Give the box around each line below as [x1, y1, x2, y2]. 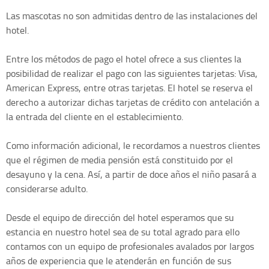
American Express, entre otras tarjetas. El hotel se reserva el [6, 81, 253, 95]
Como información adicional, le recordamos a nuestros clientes [6, 139, 260, 153]
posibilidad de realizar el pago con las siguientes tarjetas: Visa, [6, 67, 258, 80]
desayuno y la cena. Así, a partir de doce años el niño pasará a [6, 168, 256, 181]
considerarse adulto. [6, 182, 88, 196]
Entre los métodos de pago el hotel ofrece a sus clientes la [6, 52, 241, 66]
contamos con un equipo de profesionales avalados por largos [6, 240, 254, 253]
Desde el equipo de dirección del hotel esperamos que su [6, 211, 234, 225]
